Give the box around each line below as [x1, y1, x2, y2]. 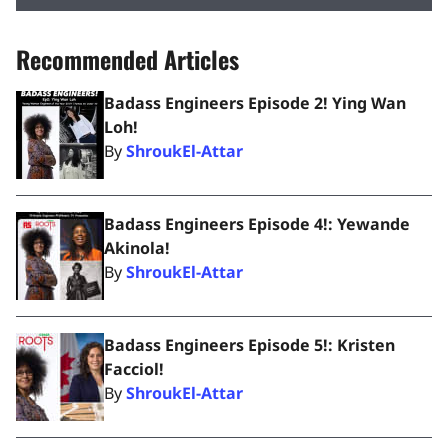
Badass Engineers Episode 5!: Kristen [104, 334, 395, 356]
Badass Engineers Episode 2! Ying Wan [104, 92, 406, 114]
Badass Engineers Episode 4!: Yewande [104, 213, 410, 235]
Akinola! [104, 237, 170, 259]
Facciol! [104, 358, 164, 380]
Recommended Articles [16, 41, 239, 77]
